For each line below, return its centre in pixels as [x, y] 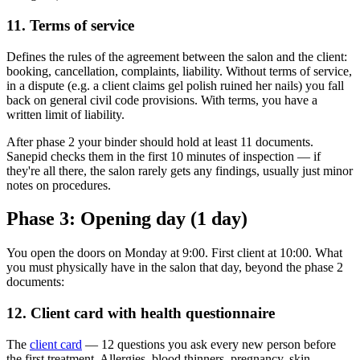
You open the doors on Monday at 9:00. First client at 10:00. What [174, 253]
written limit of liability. [65, 114]
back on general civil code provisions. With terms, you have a [162, 100]
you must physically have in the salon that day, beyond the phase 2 [175, 268]
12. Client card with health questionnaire [141, 313]
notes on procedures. [59, 185]
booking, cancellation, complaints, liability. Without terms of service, [179, 71]
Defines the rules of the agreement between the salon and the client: [177, 56]
